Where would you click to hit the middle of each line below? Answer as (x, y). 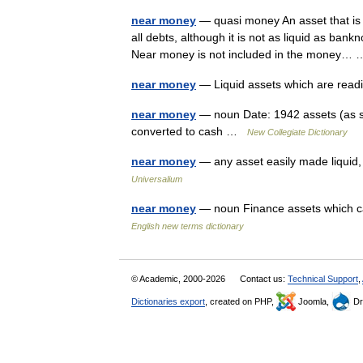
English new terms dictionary (188, 226)
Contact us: (264, 279)
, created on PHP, (241, 301)
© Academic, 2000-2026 (179, 279)
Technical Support (323, 279)
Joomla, (314, 301)
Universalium (157, 179)
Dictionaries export (168, 301)
